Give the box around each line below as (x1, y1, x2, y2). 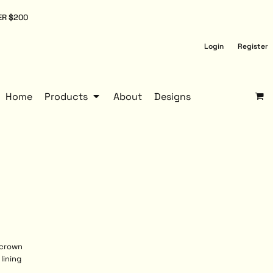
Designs (154, 90, 191, 103)
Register (238, 41, 268, 52)
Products (44, 90, 90, 103)
